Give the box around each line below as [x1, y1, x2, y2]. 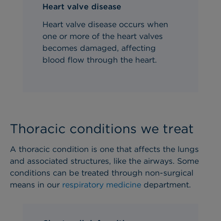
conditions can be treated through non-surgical [10, 168, 193, 178]
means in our [10, 180, 62, 189]
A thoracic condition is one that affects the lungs [10, 144, 199, 154]
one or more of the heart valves [42, 32, 163, 41]
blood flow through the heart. [42, 55, 157, 65]
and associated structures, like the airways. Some [10, 156, 199, 166]
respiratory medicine [62, 180, 141, 189]
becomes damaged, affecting [42, 43, 156, 53]
